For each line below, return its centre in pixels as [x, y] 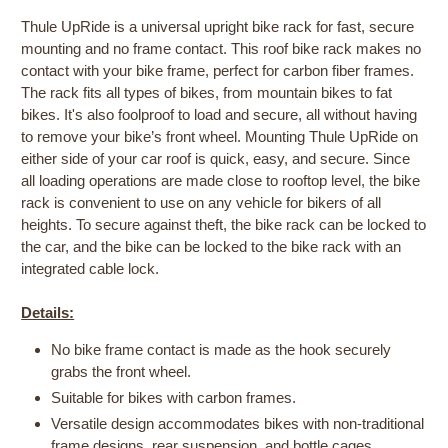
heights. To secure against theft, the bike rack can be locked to [224, 225]
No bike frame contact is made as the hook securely [221, 350]
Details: [48, 313]
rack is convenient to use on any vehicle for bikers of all [201, 203]
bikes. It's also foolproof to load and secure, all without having [219, 115]
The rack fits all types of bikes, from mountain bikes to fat [207, 93]
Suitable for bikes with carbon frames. [174, 397]
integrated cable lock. [90, 269]
